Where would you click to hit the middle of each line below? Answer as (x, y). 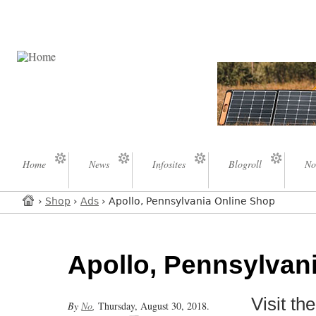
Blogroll (245, 164)
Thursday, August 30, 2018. (154, 306)
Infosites (169, 164)
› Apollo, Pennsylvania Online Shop (187, 201)
